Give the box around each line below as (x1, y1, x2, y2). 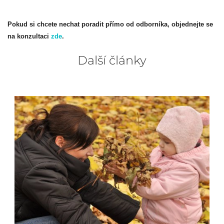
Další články (77, 53, 146, 67)
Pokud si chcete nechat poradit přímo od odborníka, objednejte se (7, 20, 213, 28)
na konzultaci (7, 32, 51, 40)
